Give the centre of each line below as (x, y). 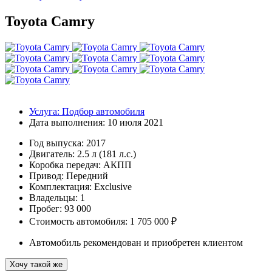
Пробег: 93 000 (60, 208)
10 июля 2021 (135, 122)
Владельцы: (55, 197)
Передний (87, 175)
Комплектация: (62, 186)
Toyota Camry (50, 21)
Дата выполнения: (67, 122)
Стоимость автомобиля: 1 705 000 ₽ (103, 221)
